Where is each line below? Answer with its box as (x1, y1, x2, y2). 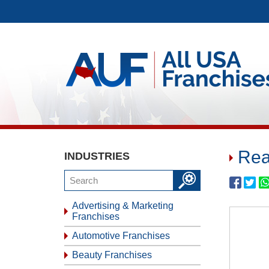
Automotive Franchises (72, 231, 170, 241)
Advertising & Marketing (72, 201, 174, 211)
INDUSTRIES (64, 150, 130, 162)
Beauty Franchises (72, 250, 152, 260)
